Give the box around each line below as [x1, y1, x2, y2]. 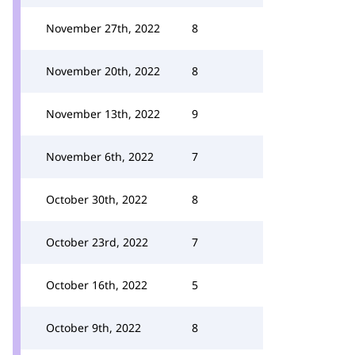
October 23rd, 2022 [46, 235, 148, 250]
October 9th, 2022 [46, 320, 141, 335]
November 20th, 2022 [46, 63, 160, 78]
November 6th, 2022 [46, 149, 154, 164]
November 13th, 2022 [46, 106, 160, 121]
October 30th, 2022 [46, 192, 147, 207]
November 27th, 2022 [46, 21, 160, 36]
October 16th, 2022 [46, 277, 147, 292]
